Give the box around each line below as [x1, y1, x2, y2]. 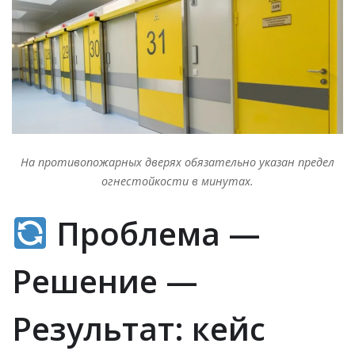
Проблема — [48, 212, 261, 256]
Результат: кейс [12, 307, 265, 351]
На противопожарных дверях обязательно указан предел [21, 155, 334, 170]
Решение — [12, 259, 198, 303]
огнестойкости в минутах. [101, 174, 254, 189]
